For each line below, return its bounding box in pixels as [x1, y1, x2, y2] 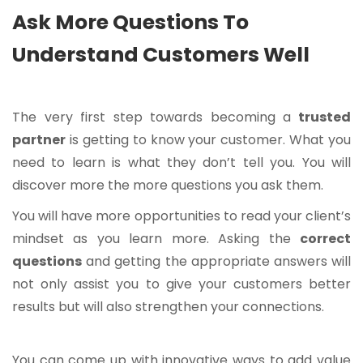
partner [12, 130, 66, 150]
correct [300, 229, 351, 249]
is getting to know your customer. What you [66, 130, 351, 150]
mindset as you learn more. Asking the [12, 229, 300, 249]
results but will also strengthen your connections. [12, 297, 324, 317]
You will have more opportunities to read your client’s [12, 207, 351, 226]
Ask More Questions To [12, 8, 249, 37]
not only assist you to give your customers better [12, 275, 351, 294]
